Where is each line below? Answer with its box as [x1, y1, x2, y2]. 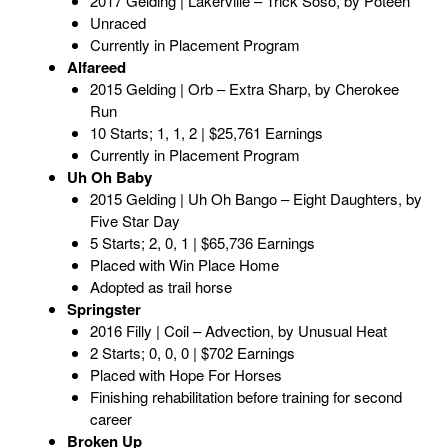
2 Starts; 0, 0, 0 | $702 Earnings [89, 342, 295, 364]
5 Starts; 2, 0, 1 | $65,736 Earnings [89, 232, 315, 254]
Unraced [89, 12, 146, 34]
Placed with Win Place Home [89, 254, 279, 276]
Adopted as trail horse [89, 276, 232, 298]
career [89, 408, 132, 430]
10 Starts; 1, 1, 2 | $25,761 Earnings [89, 122, 323, 144]
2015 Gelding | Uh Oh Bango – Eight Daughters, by [89, 188, 422, 210]
